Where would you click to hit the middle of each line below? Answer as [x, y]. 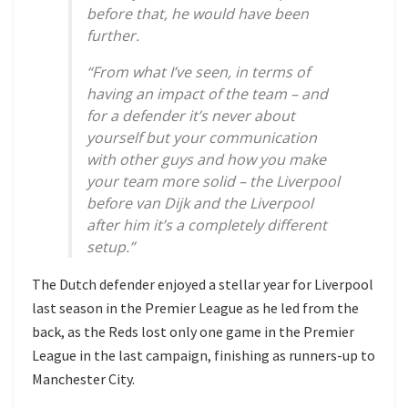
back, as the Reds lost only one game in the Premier [193, 332]
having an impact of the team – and [207, 94]
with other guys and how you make [206, 160]
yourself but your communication [202, 138]
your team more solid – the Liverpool [213, 182]
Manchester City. [83, 379]
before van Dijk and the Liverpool [200, 204]
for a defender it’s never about [191, 116]
